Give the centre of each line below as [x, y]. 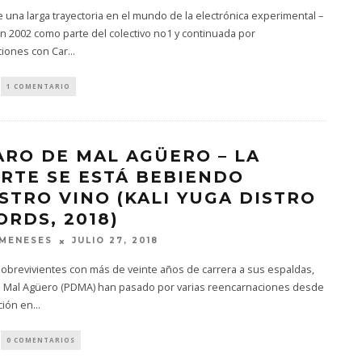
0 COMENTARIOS [40, 339]
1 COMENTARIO [38, 86]
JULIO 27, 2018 [115, 241]
